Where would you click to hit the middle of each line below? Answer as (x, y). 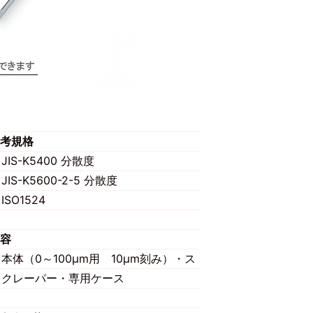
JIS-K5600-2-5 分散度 (59, 180)
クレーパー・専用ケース (63, 278)
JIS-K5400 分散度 (48, 161)
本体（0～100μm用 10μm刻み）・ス (99, 259)
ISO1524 (23, 200)
